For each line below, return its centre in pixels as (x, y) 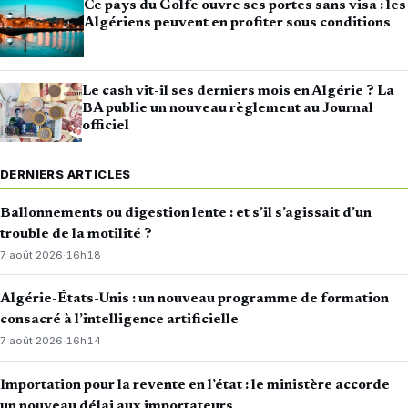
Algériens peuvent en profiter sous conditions (238, 22)
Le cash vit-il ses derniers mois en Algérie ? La (238, 92)
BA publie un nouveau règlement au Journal (227, 109)
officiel (105, 126)
